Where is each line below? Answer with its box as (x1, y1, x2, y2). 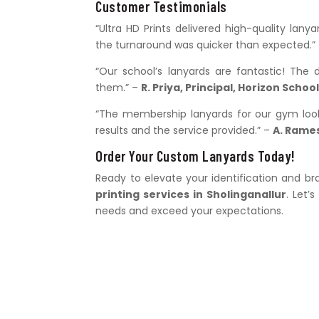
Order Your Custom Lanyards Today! (95, 147, 296, 164)
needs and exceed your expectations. (95, 203, 284, 218)
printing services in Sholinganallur (95, 187, 287, 202)
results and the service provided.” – (95, 122, 273, 137)
